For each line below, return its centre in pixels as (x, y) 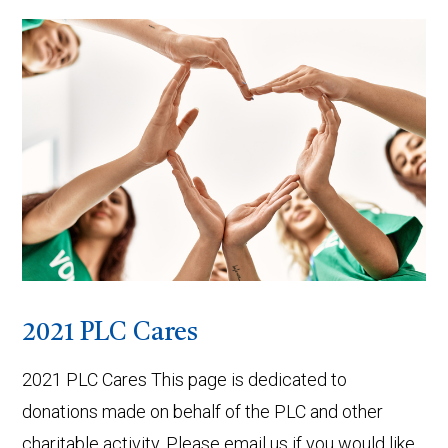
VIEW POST (224, 43)
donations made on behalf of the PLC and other (203, 412)
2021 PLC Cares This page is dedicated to (185, 380)
